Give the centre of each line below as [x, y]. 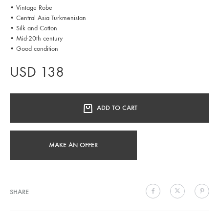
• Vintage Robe [31, 7]
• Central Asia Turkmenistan [48, 18]
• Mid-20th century [36, 38]
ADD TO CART [117, 108]
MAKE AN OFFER [73, 145]
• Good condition [34, 48]
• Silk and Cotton [33, 28]
